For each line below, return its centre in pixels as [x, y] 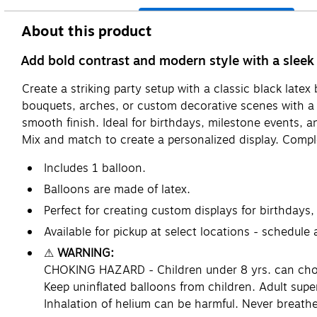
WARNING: [86, 253]
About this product [87, 31]
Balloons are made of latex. [117, 189]
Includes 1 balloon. [95, 168]
